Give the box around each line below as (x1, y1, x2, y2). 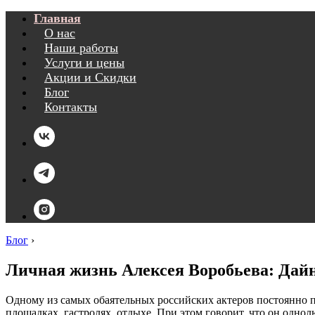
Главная (34, 11, 81, 25)
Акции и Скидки (44, 70, 136, 84)
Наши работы (44, 41, 118, 55)
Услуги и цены (44, 56, 124, 70)
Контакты (44, 100, 97, 114)
